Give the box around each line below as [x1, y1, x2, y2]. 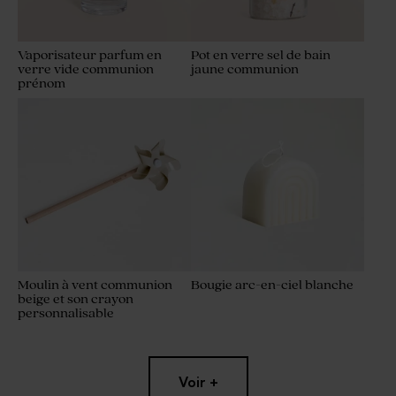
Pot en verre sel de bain [191, 48, 331, 64]
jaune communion [191, 62, 299, 78]
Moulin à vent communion [18, 278, 172, 293]
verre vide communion [18, 62, 154, 78]
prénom [18, 76, 65, 92]
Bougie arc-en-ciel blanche [191, 278, 354, 293]
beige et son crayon [18, 292, 133, 308]
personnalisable [18, 306, 114, 322]
